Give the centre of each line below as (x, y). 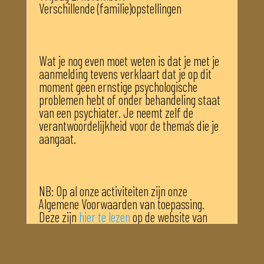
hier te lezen (104, 217)
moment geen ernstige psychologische (118, 86)
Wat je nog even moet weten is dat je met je (129, 60)
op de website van (169, 217)
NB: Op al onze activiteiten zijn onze (113, 191)
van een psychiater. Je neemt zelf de (116, 112)
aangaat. (57, 138)
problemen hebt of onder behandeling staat (129, 99)
